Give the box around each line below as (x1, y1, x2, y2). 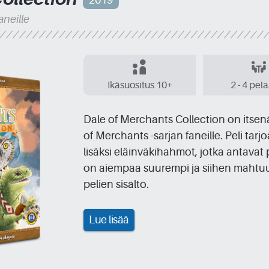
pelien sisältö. (83, 178, 149, 190)
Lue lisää (89, 214, 129, 226)
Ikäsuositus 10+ (107, 79, 172, 91)
